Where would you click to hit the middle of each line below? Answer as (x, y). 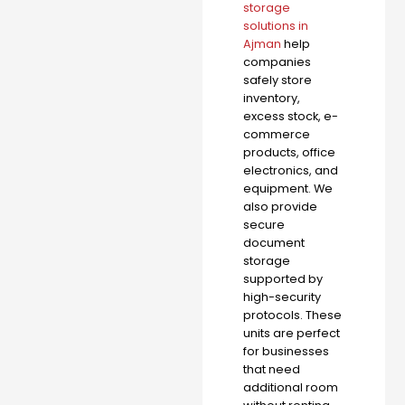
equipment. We (288, 188)
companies (277, 61)
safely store (278, 80)
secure (264, 224)
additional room (291, 387)
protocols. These (292, 315)
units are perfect (292, 333)
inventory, (272, 98)
